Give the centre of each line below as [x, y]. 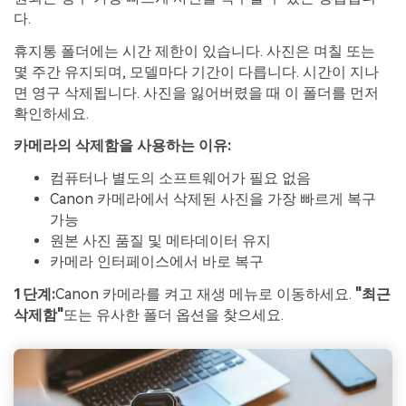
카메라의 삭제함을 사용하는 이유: [122, 146]
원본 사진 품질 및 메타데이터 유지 [160, 241]
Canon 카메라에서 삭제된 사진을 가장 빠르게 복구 [213, 199]
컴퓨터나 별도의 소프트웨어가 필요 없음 [180, 179]
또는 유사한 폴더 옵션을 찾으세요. [174, 314]
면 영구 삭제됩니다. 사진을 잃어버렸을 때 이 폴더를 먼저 [196, 92]
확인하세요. [51, 113]
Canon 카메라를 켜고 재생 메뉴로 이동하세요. [205, 294]
